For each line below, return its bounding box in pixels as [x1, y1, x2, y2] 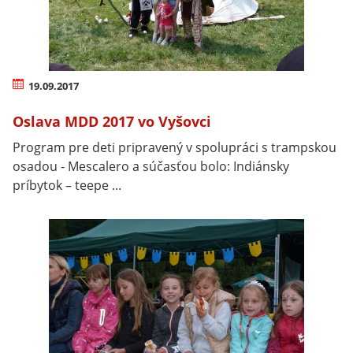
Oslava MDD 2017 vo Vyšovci [13, 111, 211, 131]
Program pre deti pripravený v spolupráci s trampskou [13, 138, 336, 156]
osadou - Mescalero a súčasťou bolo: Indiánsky [13, 157, 289, 175]
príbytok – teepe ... [13, 176, 121, 194]
